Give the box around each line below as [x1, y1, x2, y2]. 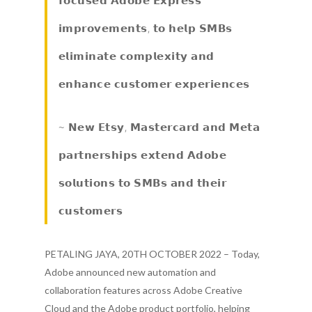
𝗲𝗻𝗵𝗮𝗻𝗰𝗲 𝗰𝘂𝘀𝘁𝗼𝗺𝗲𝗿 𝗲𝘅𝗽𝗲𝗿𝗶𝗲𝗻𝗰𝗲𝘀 [58, 76, 250, 91]
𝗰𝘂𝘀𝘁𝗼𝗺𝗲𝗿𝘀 [58, 203, 123, 217]
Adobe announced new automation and [45, 266, 216, 278]
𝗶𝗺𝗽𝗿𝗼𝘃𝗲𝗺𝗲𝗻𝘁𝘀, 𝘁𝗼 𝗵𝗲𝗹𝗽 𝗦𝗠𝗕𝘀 [58, 20, 233, 35]
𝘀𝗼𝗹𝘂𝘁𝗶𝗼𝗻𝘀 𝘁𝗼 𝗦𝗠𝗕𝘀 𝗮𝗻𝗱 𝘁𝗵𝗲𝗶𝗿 [58, 175, 226, 189]
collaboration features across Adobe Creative [45, 284, 242, 296]
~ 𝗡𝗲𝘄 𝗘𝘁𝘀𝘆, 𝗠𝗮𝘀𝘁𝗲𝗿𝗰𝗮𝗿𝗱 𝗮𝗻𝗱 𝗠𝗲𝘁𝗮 [58, 120, 260, 134]
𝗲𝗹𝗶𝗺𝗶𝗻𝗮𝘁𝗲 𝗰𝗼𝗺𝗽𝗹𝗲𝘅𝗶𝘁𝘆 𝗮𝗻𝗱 [58, 48, 214, 63]
